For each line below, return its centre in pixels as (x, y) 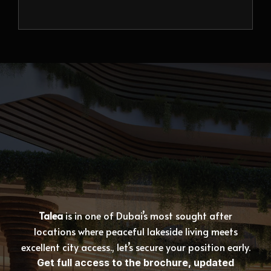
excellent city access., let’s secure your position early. (135, 247)
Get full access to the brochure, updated (135, 263)
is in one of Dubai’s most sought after (149, 216)
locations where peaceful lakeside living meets (135, 231)
